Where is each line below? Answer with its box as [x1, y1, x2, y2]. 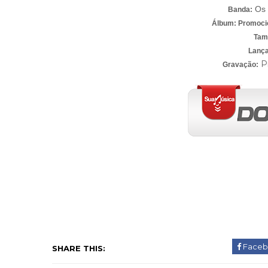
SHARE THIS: [52, 243, 105, 253]
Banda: [227, 5, 252, 14]
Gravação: [223, 60, 258, 69]
